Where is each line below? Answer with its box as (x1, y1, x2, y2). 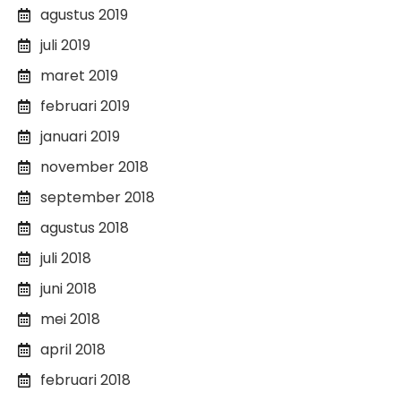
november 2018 (40, 156, 149, 177)
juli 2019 (40, 34, 90, 55)
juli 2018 (40, 247, 91, 269)
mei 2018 (40, 308, 100, 329)
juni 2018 (40, 277, 97, 299)
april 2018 (40, 338, 106, 360)
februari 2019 (40, 95, 130, 116)
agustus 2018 (40, 217, 129, 238)
